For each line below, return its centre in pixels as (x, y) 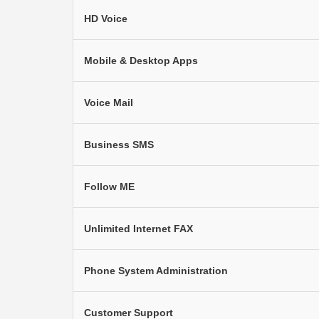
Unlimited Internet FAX (138, 229)
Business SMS (119, 145)
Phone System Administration (156, 271)
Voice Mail (109, 103)
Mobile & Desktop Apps (141, 61)
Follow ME (109, 187)
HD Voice (106, 19)
